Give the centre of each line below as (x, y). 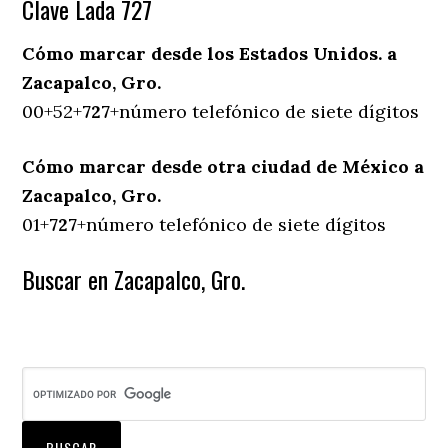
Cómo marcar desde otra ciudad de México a (223, 167)
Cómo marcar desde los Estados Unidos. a (210, 54)
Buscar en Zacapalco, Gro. (134, 279)
